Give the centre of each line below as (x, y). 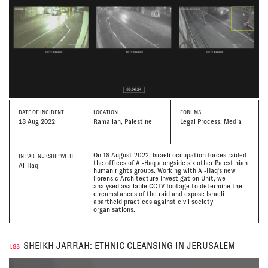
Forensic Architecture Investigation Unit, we (159, 178)
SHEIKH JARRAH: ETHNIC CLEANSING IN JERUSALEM (129, 246)
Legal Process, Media (211, 122)
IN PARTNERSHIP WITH (46, 156)
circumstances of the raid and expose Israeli (159, 194)
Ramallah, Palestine (122, 122)
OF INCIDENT (48, 112)
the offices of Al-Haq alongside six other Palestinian (170, 162)
